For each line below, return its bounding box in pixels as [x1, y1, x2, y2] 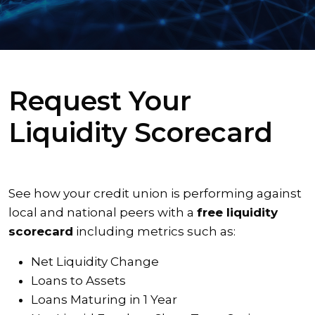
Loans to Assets [31, 273, 126, 288]
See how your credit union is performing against [8, 186, 302, 200]
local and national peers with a [8, 205, 197, 219]
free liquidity [197, 205, 278, 219]
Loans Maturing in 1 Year [31, 292, 177, 307]
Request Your [8, 84, 191, 117]
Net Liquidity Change [31, 254, 159, 269]
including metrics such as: [73, 224, 236, 238]
